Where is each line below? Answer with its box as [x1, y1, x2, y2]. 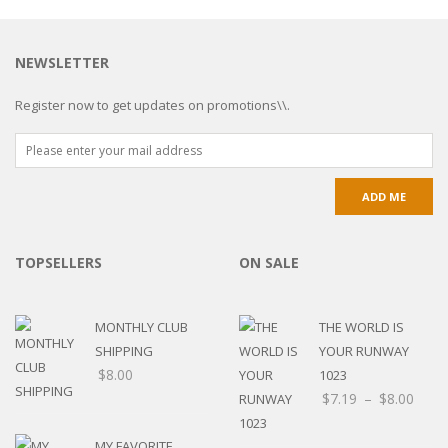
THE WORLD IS [319, 317, 404, 336]
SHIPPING [95, 341, 153, 360]
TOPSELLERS [15, 252, 102, 272]
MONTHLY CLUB [95, 317, 188, 336]
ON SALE [239, 252, 299, 272]
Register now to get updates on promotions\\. [15, 95, 290, 114]
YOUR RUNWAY [319, 341, 409, 360]
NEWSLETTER [15, 52, 109, 72]
